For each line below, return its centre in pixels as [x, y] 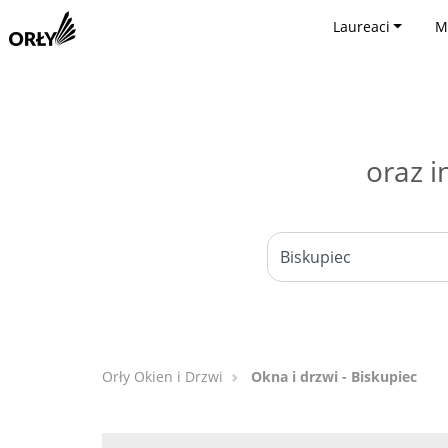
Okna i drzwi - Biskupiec [334, 376]
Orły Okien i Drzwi [162, 376]
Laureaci [361, 26]
